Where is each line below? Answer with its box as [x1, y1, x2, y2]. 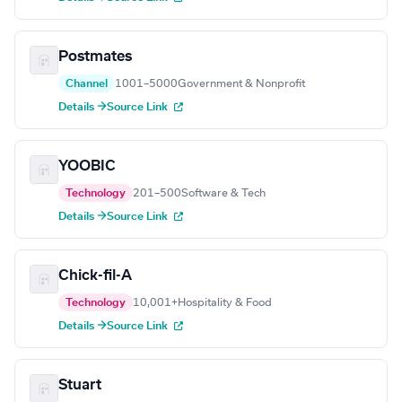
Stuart [58, 378, 101, 393]
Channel [66, 78, 108, 90]
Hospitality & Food [178, 297, 272, 309]
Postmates [58, 49, 132, 65]
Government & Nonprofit [178, 78, 305, 90]
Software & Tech [181, 188, 266, 199]
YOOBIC [58, 159, 116, 174]
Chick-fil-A [58, 268, 132, 284]
